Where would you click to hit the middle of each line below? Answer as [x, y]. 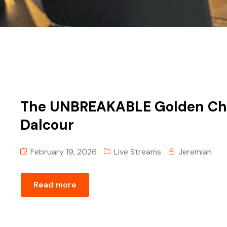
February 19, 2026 [63, 152]
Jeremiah [195, 152]
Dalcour [47, 125]
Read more [55, 184]
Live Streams [138, 152]
